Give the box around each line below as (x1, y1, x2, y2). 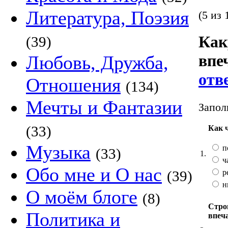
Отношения (26, 74, 121, 96)
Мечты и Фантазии (26, 97, 182, 118)
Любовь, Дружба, (26, 52, 168, 73)
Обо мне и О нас (26, 164, 162, 185)
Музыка (26, 141, 91, 163)
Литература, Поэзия (26, 7, 189, 28)
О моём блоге (26, 186, 137, 208)
